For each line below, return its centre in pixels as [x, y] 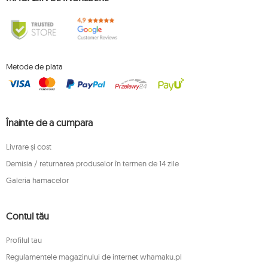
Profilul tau [24, 240]
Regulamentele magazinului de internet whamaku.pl [94, 257]
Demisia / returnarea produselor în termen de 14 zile [92, 163]
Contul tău [28, 216]
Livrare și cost [29, 147]
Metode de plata [34, 66]
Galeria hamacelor [37, 180]
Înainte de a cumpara [49, 123]
